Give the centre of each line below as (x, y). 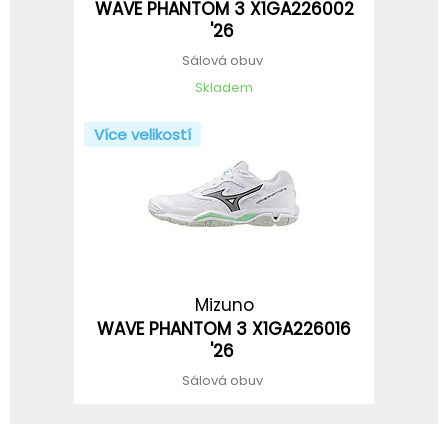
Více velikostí (142, 134)
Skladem (224, 87)
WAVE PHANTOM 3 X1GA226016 (224, 328)
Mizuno (224, 304)
